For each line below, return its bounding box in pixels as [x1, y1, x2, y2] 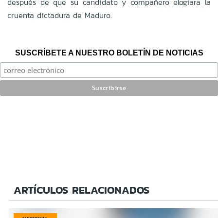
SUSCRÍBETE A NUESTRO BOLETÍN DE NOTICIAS [15, 48, 203, 57]
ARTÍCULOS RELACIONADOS [14, 182, 149, 198]
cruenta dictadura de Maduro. [7, 9, 112, 21]
